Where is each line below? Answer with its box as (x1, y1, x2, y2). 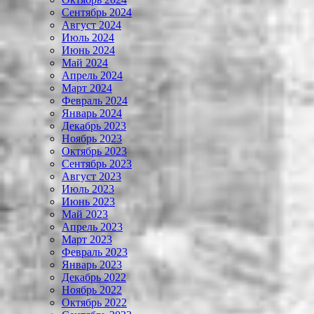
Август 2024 (62, 19, 121, 32)
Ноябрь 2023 (62, 132, 122, 145)
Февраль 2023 (62, 246, 128, 259)
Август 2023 (62, 170, 121, 183)
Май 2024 (62, 57, 108, 69)
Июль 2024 (62, 32, 114, 44)
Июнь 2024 (62, 44, 115, 57)
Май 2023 (62, 208, 108, 221)
